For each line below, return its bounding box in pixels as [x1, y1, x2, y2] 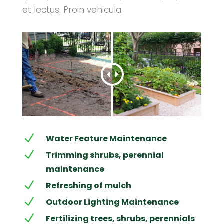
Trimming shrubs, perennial [45, 149, 164, 161]
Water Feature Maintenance [45, 133, 167, 144]
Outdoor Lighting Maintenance [45, 196, 179, 208]
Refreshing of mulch [45, 180, 131, 191]
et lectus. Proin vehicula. [22, 4, 123, 16]
